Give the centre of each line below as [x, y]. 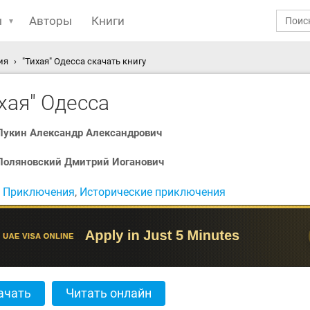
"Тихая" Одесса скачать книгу [84, 61]
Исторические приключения [153, 192]
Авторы [51, 21]
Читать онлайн [109, 293]
